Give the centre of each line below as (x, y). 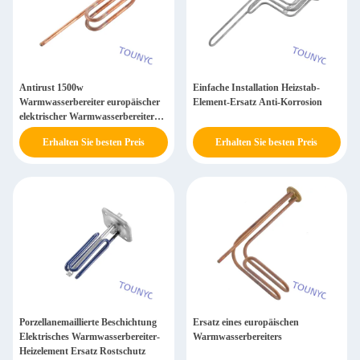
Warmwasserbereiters (237, 337)
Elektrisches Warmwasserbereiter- (90, 337)
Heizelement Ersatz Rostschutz (82, 351)
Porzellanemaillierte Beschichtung (88, 322)
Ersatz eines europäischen (245, 322)
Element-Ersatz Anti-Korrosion (257, 102)
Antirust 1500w (51, 88)
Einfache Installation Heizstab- (256, 88)
